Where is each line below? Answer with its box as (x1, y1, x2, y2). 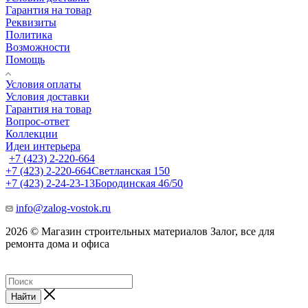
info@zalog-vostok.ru (16, 201, 111, 214)
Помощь (5, 53, 45, 65)
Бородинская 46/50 (95, 177, 183, 189)
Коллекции (5, 127, 58, 140)
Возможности (5, 41, 70, 53)
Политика (5, 28, 52, 41)
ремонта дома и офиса (5, 237, 109, 250)
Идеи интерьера (5, 140, 80, 152)
